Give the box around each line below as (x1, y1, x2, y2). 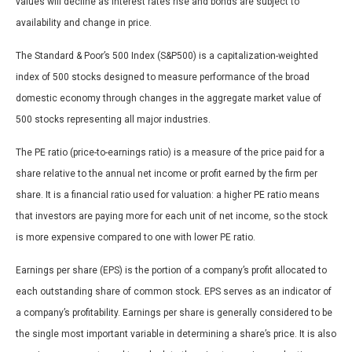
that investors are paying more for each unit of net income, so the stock (16, 211, 328, 222)
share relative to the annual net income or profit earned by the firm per (16, 168, 317, 180)
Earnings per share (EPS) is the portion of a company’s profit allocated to (16, 265, 327, 277)
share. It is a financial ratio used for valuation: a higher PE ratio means (16, 189, 320, 201)
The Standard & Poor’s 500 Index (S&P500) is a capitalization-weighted (16, 50, 318, 62)
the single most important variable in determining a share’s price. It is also (16, 328, 336, 340)
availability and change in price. (16, 17, 152, 29)
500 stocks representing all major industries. (16, 114, 211, 126)
